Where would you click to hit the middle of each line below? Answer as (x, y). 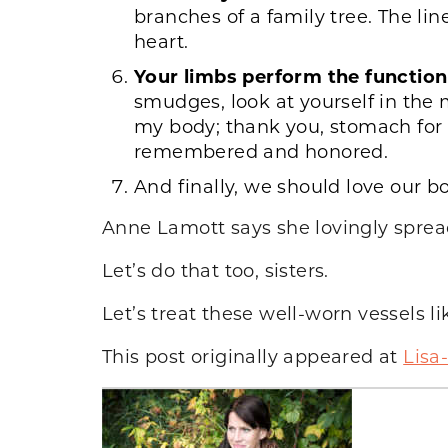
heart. (161, 40)
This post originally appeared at (253, 355)
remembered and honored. (261, 150)
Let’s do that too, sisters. (215, 269)
